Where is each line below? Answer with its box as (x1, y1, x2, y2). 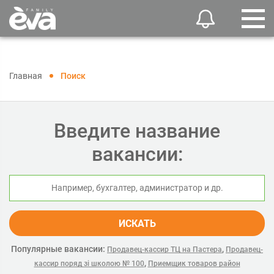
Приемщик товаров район (147, 259, 240, 268)
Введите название (54, 119, 220, 143)
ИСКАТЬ (118, 218, 156, 229)
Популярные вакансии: (11, 244, 105, 254)
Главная (9, 71, 42, 81)
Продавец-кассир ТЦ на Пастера (107, 245, 222, 254)
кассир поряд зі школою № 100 (34, 259, 144, 268)
